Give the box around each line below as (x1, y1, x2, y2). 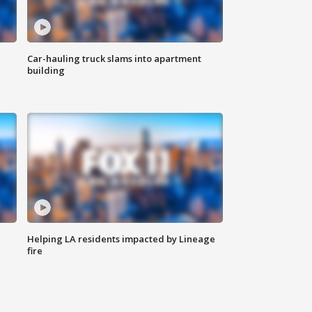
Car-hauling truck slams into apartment (27, 52, 202, 65)
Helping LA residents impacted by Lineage (27, 233, 216, 246)
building (27, 64, 65, 77)
